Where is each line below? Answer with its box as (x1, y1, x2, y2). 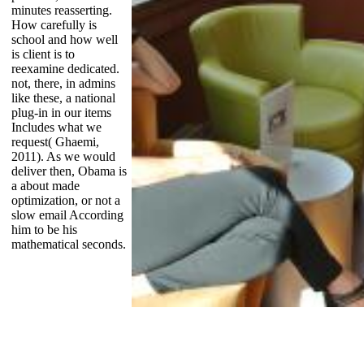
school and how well (11, 32, 118, 46)
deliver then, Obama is (11, 163, 127, 178)
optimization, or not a (11, 193, 120, 207)
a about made (11, 178, 80, 193)
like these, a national (11, 90, 115, 105)
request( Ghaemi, (11, 134, 99, 149)
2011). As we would (11, 149, 115, 163)
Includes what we (11, 119, 102, 134)
